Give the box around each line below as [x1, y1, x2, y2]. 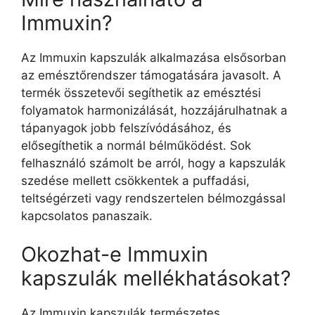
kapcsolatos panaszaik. [21, 208, 153, 223]
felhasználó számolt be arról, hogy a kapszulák [21, 155, 285, 170]
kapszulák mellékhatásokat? [21, 266, 291, 290]
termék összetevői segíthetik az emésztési [21, 85, 261, 100]
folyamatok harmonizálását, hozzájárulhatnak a [21, 103, 288, 117]
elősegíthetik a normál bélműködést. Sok [21, 138, 251, 153]
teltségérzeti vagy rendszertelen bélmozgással [21, 191, 285, 205]
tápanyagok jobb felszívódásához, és [21, 120, 231, 135]
